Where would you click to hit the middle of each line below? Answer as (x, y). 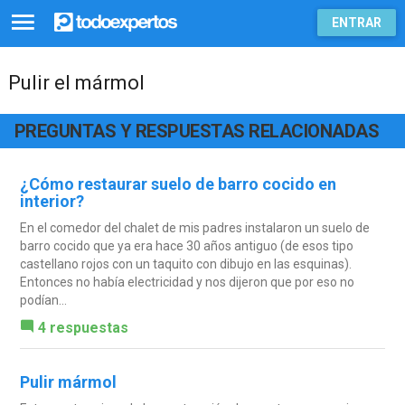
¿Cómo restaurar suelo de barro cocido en (178, 184)
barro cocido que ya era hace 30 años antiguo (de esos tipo (186, 245)
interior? (52, 201)
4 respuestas (83, 327)
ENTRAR (357, 23)
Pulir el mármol (76, 83)
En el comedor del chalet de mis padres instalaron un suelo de (194, 227)
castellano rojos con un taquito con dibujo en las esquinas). (185, 264)
